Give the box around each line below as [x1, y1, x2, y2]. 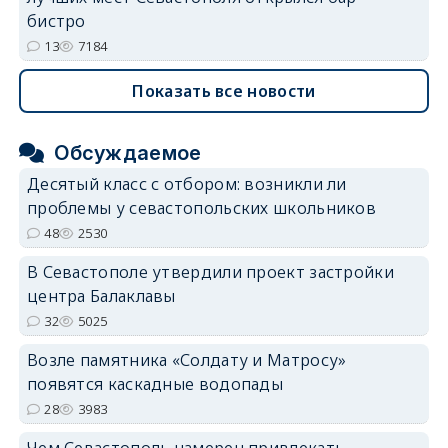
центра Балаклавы [26, 284, 176, 307]
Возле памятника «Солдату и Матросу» [26, 348, 347, 371]
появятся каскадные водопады [26, 372, 284, 395]
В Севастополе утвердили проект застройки [26, 260, 394, 283]
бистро [26, 9, 86, 32]
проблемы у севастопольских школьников [26, 196, 377, 219]
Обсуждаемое [54, 140, 202, 165]
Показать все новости [132, 79, 316, 102]
